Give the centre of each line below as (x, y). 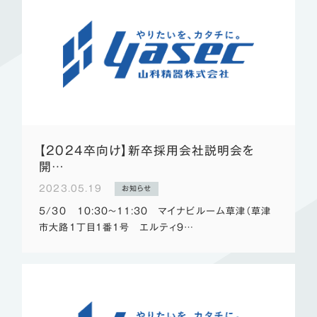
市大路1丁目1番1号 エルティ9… (117, 227)
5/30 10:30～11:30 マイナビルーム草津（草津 (155, 211)
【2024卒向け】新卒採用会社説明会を (147, 150)
